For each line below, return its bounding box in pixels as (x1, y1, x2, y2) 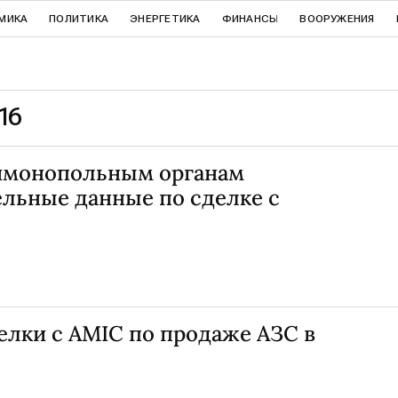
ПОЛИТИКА (49, 12, 109, 25)
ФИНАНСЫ (221, 12, 279, 25)
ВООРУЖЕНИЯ (299, 12, 375, 25)
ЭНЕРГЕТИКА (130, 12, 201, 25)
